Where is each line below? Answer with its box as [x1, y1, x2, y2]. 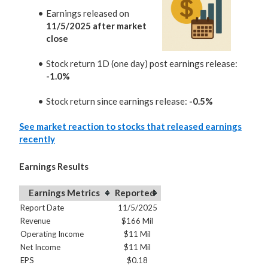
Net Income [20, 242, 60, 252]
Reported [115, 187, 155, 198]
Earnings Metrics [28, 187, 100, 198]
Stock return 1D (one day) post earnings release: [46, 58, 237, 69]
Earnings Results [19, 161, 89, 172]
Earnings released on [46, 8, 129, 19]
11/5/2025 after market [46, 20, 147, 31]
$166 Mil [121, 216, 153, 226]
